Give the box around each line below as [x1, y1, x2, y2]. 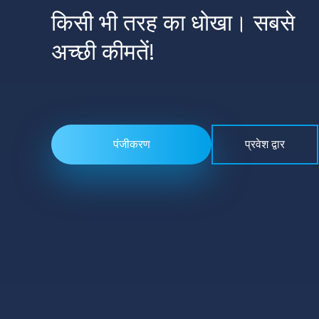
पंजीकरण [113, 137, 150, 152]
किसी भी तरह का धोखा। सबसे [51, 10, 295, 38]
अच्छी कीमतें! [51, 39, 155, 68]
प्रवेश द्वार [245, 137, 285, 152]
